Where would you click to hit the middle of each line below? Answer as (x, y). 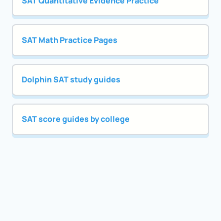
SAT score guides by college (75, 119)
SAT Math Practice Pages (69, 40)
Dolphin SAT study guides (71, 80)
